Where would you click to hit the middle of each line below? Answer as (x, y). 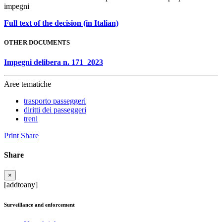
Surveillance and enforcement (39, 205)
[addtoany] (21, 185)
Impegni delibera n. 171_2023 (54, 62)
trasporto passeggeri (55, 101)
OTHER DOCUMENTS (37, 43)
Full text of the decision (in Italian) (61, 23)
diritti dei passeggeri (55, 110)
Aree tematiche (28, 84)
